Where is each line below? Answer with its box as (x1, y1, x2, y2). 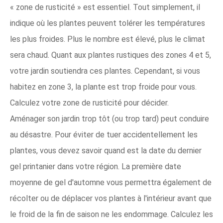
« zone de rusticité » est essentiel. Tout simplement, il (10, 2, 200, 12)
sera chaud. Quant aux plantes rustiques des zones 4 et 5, (10, 50, 211, 60)
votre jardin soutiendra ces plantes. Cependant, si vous (10, 66, 200, 76)
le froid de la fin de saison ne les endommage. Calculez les (10, 210, 213, 219)
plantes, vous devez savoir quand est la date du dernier (10, 146, 202, 155)
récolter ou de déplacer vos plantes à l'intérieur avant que (10, 194, 212, 203)
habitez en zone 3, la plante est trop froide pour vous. (10, 82, 197, 92)
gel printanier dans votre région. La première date (10, 162, 181, 171)
